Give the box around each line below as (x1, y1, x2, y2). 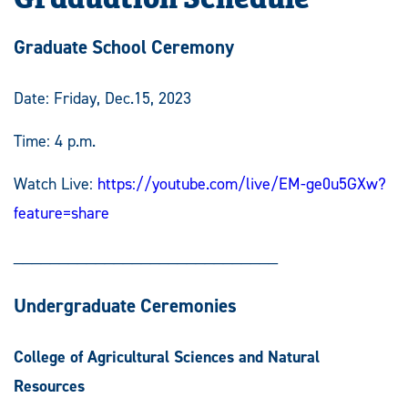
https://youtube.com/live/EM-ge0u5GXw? (97, 172, 386, 195)
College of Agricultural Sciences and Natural (14, 345, 320, 368)
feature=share (14, 201, 109, 224)
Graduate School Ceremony (14, 34, 234, 60)
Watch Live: (14, 172, 97, 195)
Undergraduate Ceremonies (14, 292, 237, 319)
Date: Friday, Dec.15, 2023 (14, 87, 191, 109)
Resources (14, 374, 85, 397)
